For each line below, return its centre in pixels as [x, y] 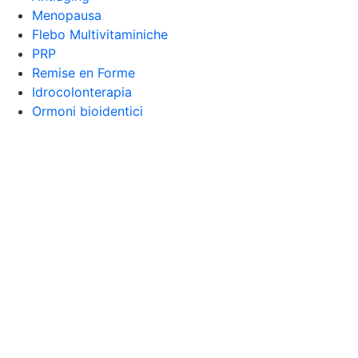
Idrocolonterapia [82, 92]
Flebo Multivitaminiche [100, 34]
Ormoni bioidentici [88, 111]
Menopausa [67, 15]
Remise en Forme [84, 73]
